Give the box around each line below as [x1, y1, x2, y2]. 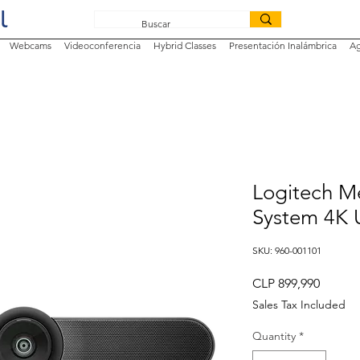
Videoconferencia [63, 39, 141, 52]
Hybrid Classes [153, 39, 216, 52]
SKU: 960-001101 [252, 244, 321, 257]
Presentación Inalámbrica [228, 39, 337, 52]
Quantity [252, 329, 296, 344]
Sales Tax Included [252, 297, 346, 313]
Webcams [9, 39, 51, 52]
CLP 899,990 [252, 276, 320, 292]
